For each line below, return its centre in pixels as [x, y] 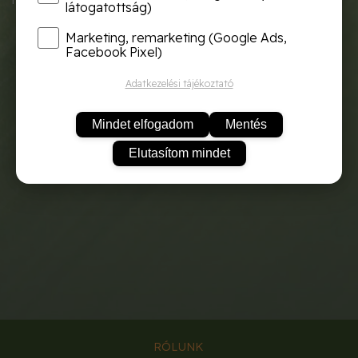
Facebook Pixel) [113, 52]
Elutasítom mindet [179, 153]
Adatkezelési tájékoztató [179, 83]
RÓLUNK [178, 346]
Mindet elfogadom [142, 124]
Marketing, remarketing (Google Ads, [176, 37]
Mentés [246, 124]
